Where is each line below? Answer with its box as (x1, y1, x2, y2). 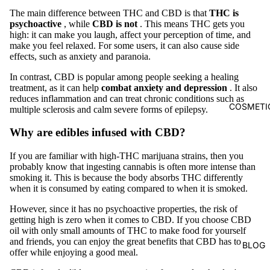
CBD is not (92, 18, 137, 29)
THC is (209, 7, 239, 18)
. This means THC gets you (140, 18, 245, 29)
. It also (230, 82, 257, 93)
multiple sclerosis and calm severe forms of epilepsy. (10, 104, 208, 115)
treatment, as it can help (10, 82, 99, 93)
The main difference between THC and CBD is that (10, 7, 207, 18)
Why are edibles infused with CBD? (10, 126, 186, 139)
